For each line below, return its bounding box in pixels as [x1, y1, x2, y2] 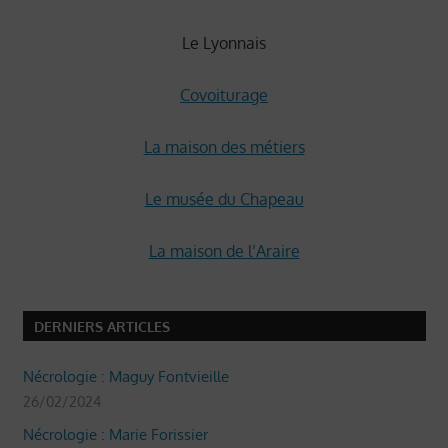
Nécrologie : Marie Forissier [22, 424, 208, 444]
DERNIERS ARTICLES [33, 317, 170, 335]
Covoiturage [180, 84, 268, 105]
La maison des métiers [143, 136, 305, 157]
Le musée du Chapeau [144, 188, 304, 209]
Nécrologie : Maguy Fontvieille [22, 366, 229, 386]
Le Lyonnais [182, 32, 266, 53]
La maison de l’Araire [148, 240, 300, 261]
